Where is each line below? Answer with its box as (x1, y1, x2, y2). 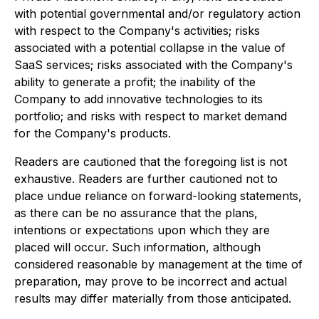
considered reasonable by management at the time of (14, 257, 303, 271)
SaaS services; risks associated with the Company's (14, 58, 293, 72)
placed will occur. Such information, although (14, 240, 261, 254)
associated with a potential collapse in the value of (14, 41, 286, 55)
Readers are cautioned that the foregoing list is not (14, 155, 287, 169)
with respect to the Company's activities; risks (14, 23, 260, 38)
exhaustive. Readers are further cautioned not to (14, 172, 278, 186)
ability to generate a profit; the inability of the (14, 75, 256, 89)
